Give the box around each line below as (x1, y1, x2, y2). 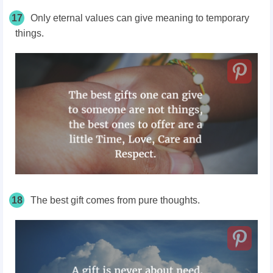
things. (15, 28, 46, 38)
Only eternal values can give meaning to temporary (30, 13, 249, 23)
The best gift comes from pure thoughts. (30, 195, 202, 205)
